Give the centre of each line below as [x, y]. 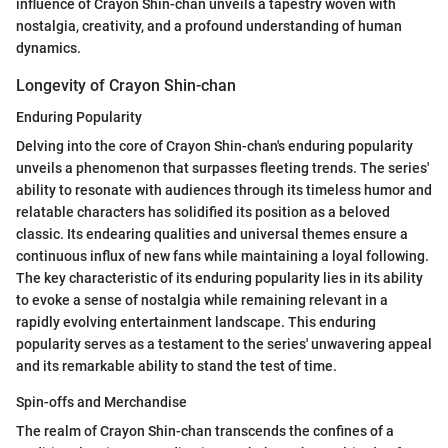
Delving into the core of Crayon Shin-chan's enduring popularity [214, 145]
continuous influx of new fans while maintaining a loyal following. [222, 255]
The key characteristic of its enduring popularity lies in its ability [219, 277]
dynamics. [48, 47]
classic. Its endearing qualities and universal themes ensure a [212, 233]
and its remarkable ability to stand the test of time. [176, 365]
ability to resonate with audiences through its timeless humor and [224, 189]
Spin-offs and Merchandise [101, 401]
